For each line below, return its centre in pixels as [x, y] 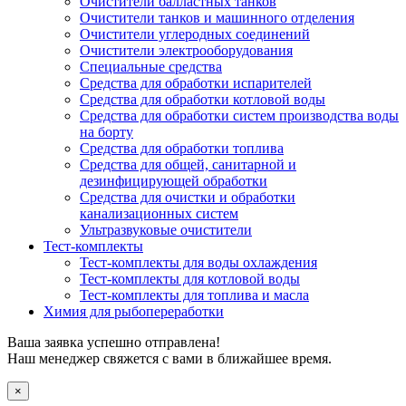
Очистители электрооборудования [186, 50]
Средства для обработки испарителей [196, 82]
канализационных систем [159, 213]
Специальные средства [151, 66]
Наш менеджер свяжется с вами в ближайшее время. [169, 358]
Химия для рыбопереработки [134, 311]
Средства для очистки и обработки [188, 197]
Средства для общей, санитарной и [188, 164]
